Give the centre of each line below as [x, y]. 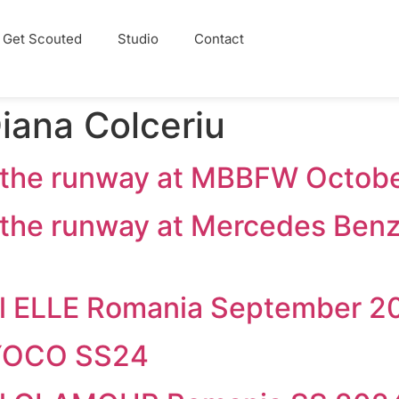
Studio [138, 39]
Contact [219, 39]
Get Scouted [42, 39]
